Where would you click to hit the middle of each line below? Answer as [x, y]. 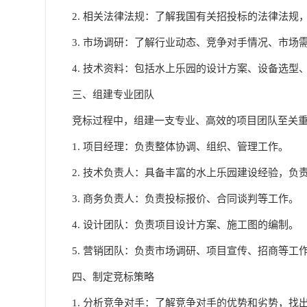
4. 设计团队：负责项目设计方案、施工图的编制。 [186, 225]
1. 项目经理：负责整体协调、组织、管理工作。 [181, 147]
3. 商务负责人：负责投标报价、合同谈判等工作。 [186, 199]
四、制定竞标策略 [113, 277]
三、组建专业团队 [113, 95]
